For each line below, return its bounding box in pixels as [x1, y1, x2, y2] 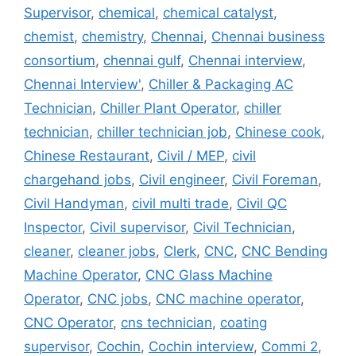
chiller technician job [97, 123, 227, 140]
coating [220, 314, 267, 331]
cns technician [121, 314, 212, 331]
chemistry [82, 28, 143, 44]
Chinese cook [235, 123, 321, 140]
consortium [24, 52, 95, 68]
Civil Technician [193, 219, 292, 235]
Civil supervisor [90, 219, 185, 235]
